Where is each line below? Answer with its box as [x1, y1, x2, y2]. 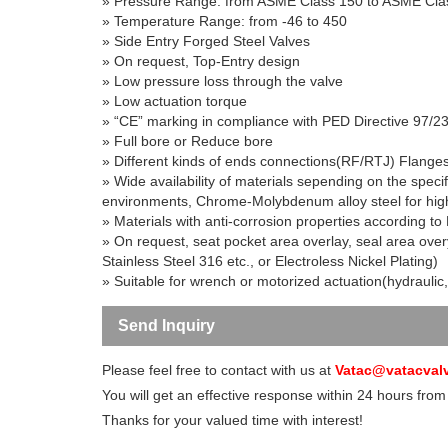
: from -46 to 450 [241, 12, 347, 29]
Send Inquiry [118, 316, 215, 334]
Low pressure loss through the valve [114, 72, 343, 89]
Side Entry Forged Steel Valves [114, 32, 310, 49]
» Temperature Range [102, 12, 241, 29]
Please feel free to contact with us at [102, 361, 335, 378]
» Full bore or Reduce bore [102, 132, 273, 149]
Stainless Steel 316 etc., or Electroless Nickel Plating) [102, 252, 438, 269]
